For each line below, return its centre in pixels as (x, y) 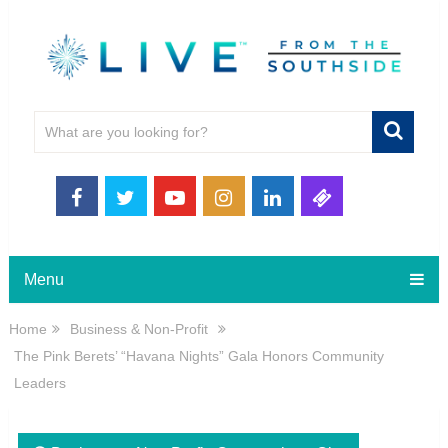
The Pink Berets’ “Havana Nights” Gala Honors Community (198, 355)
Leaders (39, 382)
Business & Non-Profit (138, 328)
